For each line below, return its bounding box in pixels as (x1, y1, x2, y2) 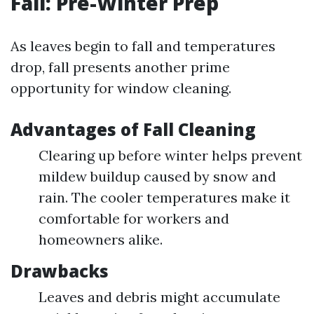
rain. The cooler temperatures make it (39, 189, 290, 207)
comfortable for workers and (39, 210, 229, 228)
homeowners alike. (39, 231, 163, 249)
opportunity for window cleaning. (11, 79, 231, 97)
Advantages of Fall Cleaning (11, 118, 256, 142)
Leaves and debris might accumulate (39, 288, 280, 306)
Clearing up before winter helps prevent (39, 146, 302, 165)
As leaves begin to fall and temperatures (11, 37, 275, 55)
